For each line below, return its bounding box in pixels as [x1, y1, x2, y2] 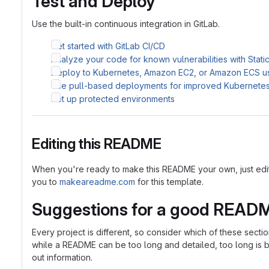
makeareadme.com [59, 177, 135, 187]
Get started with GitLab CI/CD [51, 41, 165, 51]
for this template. [135, 177, 204, 187]
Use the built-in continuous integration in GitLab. [32, 19, 220, 29]
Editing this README [32, 135, 162, 153]
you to [32, 177, 59, 187]
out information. [32, 252, 92, 262]
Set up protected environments [51, 94, 175, 104]
